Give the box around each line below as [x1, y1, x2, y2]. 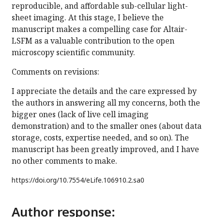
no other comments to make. [12, 155, 117, 167]
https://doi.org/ [12, 175, 59, 185]
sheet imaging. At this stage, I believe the [12, 12, 164, 23]
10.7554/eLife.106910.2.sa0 [59, 175, 144, 185]
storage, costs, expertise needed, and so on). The [12, 132, 189, 143]
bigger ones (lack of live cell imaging [12, 109, 149, 120]
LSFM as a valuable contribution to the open [12, 35, 174, 46]
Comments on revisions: [12, 66, 99, 77]
